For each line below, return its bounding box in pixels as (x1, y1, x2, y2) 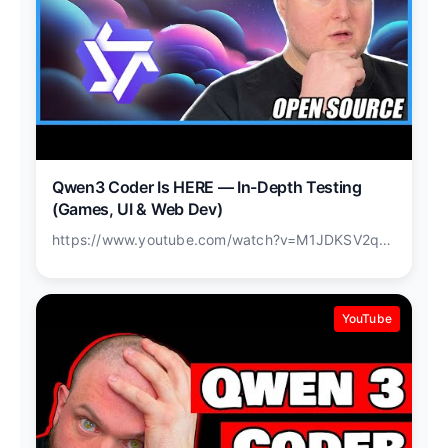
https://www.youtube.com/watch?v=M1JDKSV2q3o (379, 231, 392, 249)
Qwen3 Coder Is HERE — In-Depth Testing (52, 177, 362, 198)
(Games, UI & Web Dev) (52, 199, 223, 220)
